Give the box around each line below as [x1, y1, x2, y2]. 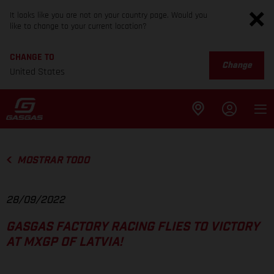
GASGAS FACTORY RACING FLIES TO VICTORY [6, 221, 259, 234]
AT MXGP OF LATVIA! [6, 236, 123, 249]
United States [10, 65, 65, 78]
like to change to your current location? [10, 21, 147, 32]
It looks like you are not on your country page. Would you [10, 10, 207, 21]
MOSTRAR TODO [17, 155, 89, 165]
